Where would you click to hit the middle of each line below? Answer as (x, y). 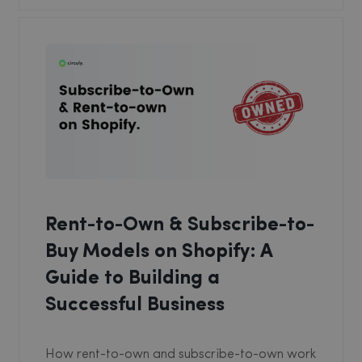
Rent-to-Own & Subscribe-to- (180, 226)
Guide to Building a (133, 279)
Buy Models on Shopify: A (159, 253)
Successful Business (135, 306)
